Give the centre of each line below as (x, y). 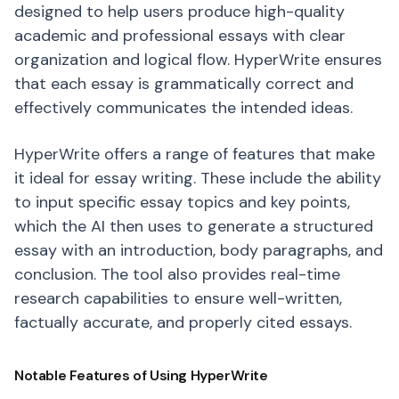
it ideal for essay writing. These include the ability (198, 178)
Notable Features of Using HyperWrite (141, 375)
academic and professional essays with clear (180, 36)
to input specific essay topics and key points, (182, 202)
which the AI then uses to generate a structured (194, 226)
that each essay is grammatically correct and (184, 84)
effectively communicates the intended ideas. (183, 108)
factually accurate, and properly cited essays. (183, 322)
